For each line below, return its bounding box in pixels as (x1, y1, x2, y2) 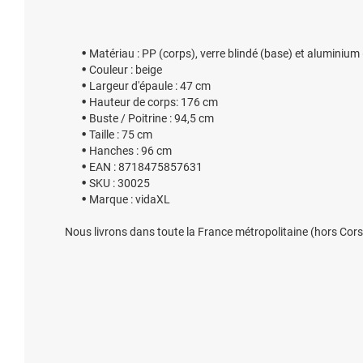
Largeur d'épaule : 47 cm (89, 79, 211, 92)
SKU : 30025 (89, 177, 150, 190)
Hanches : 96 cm (89, 144, 172, 157)
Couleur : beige (89, 63, 162, 76)
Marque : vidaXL (89, 193, 170, 206)
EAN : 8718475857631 (89, 160, 203, 173)
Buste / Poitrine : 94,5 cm (89, 112, 214, 125)
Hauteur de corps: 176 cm (89, 96, 218, 109)
